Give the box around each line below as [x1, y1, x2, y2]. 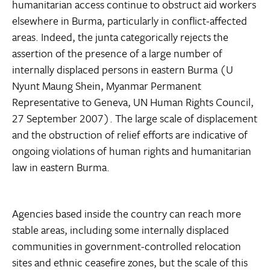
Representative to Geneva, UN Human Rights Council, [12, 94, 254, 110]
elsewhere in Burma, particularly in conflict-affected [12, 13, 247, 29]
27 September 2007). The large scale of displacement [12, 110, 257, 127]
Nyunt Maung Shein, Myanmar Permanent [12, 78, 201, 94]
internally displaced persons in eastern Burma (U [12, 61, 233, 78]
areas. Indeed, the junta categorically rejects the [12, 29, 228, 45]
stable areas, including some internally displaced [12, 222, 229, 238]
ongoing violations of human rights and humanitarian [12, 143, 251, 159]
